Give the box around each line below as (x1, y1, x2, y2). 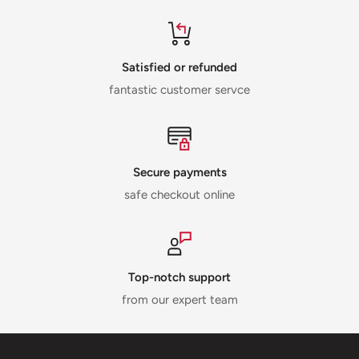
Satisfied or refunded (122, 59, 237, 75)
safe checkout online (124, 187, 235, 202)
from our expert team (121, 292, 238, 307)
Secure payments (132, 164, 227, 179)
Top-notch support (128, 269, 231, 284)
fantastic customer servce (109, 82, 250, 97)
